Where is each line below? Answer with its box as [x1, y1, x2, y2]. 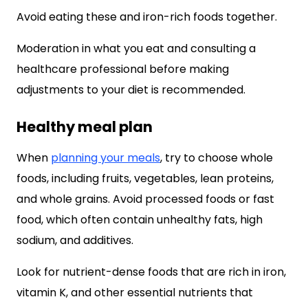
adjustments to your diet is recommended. [16, 82, 245, 98]
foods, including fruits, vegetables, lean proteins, [16, 170, 274, 186]
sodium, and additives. [16, 232, 133, 248]
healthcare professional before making [16, 61, 229, 77]
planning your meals [51, 150, 160, 166]
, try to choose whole [160, 150, 273, 166]
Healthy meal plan [16, 117, 153, 137]
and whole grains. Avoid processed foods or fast [16, 191, 274, 207]
